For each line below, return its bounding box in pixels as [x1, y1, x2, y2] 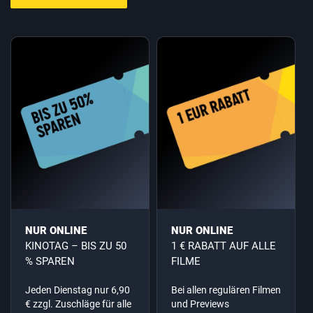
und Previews [171, 298, 229, 310]
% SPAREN [25, 255, 75, 268]
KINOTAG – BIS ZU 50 [25, 240, 126, 253]
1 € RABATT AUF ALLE [171, 240, 276, 253]
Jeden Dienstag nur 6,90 [25, 284, 130, 296]
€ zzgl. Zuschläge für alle [25, 298, 131, 310]
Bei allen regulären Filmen [171, 284, 281, 296]
